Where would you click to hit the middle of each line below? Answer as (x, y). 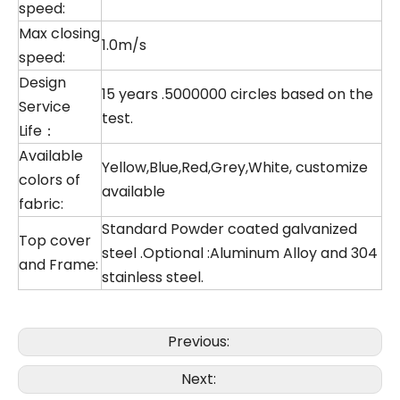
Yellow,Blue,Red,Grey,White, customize (235, 168)
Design (42, 83)
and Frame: (58, 265)
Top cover (55, 241)
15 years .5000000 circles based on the (237, 95)
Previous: (200, 342)
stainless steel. (153, 278)
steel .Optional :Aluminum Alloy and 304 (240, 254)
